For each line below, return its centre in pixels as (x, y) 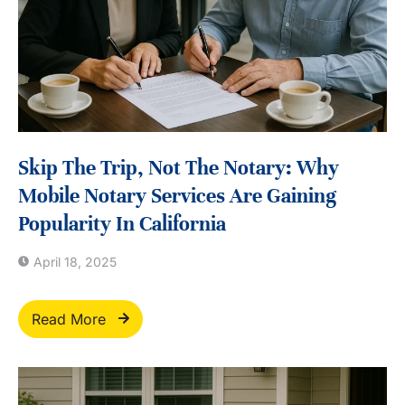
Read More (69, 320)
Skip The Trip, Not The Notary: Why (179, 168)
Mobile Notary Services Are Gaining (177, 196)
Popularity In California (122, 224)
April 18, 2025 (75, 262)
